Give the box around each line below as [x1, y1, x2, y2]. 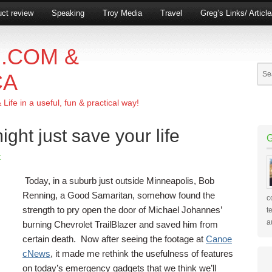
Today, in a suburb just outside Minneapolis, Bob [25, 175, 214, 186]
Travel [160, 8, 182, 18]
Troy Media [103, 8, 142, 18]
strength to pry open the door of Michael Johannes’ [22, 205, 222, 215]
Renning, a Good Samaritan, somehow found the [22, 190, 215, 200]
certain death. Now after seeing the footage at [22, 234, 206, 244]
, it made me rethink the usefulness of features [50, 248, 233, 259]
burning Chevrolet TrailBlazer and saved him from [22, 219, 218, 229]
